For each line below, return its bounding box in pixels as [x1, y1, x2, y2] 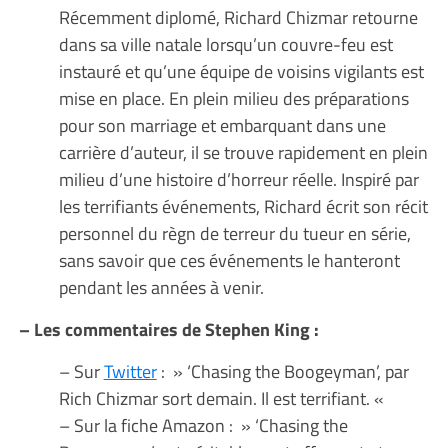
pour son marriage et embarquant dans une [58, 110, 386, 139]
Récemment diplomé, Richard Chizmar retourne [58, 2, 418, 31]
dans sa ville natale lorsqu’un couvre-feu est [58, 29, 393, 58]
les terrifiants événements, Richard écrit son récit [58, 191, 428, 220]
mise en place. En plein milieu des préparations [58, 83, 409, 112]
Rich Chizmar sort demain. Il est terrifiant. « [58, 383, 388, 412]
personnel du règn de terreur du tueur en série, [58, 218, 411, 247]
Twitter [103, 356, 157, 385]
